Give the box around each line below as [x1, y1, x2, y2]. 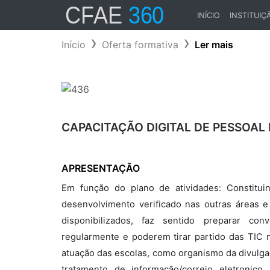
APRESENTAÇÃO [61, 162, 140, 174]
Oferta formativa [102, 39, 178, 51]
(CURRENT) [196, 21, 239, 31]
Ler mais [195, 39, 233, 51]
